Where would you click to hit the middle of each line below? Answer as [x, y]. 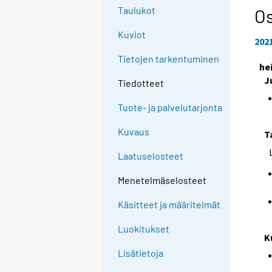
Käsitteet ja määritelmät [169, 205]
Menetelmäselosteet [162, 180]
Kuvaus [134, 132]
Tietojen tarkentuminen [169, 59]
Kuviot [132, 35]
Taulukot [137, 10]
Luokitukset [144, 229]
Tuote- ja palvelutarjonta [170, 107]
